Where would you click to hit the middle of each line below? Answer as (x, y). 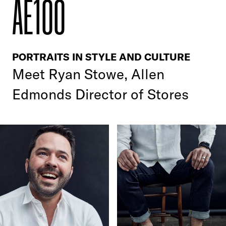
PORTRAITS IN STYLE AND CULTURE (101, 57)
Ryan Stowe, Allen (106, 74)
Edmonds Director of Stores (100, 94)
